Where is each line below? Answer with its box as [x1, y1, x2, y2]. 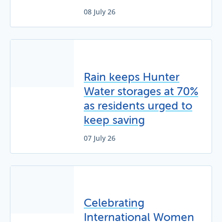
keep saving [84, 112, 145, 127]
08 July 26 [84, 6, 115, 17]
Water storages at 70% [84, 84, 198, 98]
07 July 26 [84, 133, 115, 144]
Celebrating [84, 196, 144, 210]
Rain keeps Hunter [84, 69, 179, 84]
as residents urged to [84, 98, 192, 112]
